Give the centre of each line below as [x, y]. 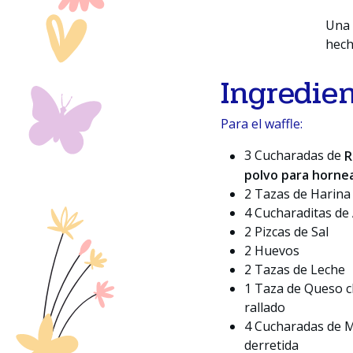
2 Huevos [272, 250]
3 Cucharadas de [294, 156]
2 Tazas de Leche [295, 269]
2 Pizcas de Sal [286, 231]
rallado [265, 307]
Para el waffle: [262, 123]
